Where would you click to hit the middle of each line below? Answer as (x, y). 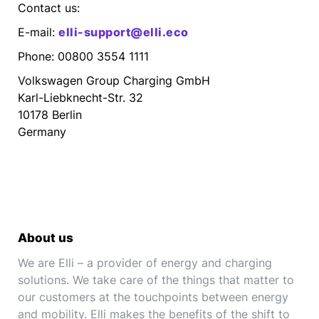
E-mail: (38, 32)
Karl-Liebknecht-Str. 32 (80, 98)
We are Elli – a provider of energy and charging (145, 263)
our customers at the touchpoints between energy (153, 297)
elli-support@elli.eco (124, 32)
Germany (42, 132)
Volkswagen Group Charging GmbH (114, 81)
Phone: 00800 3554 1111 (83, 57)
